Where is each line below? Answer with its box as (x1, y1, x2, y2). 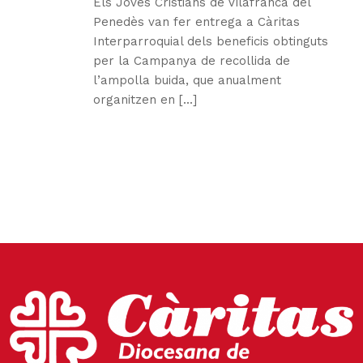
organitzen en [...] (93, 92, 197, 107)
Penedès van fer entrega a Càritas (93, 15, 300, 29)
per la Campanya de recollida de (93, 53, 290, 68)
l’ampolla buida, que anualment (93, 73, 281, 88)
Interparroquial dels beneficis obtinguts (93, 34, 328, 49)
